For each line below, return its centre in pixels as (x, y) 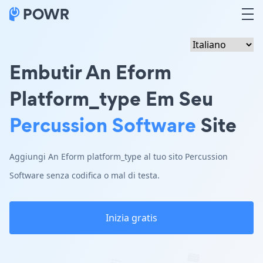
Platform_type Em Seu (111, 98)
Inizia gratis (131, 218)
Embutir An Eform (90, 72)
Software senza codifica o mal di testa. (85, 175)
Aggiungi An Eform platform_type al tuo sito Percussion (119, 156)
